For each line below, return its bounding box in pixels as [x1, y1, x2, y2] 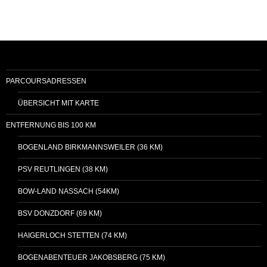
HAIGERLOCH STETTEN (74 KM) [18, 231, 127, 240]
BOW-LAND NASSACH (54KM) [18, 187, 119, 195]
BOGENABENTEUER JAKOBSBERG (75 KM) [18, 253, 165, 262]
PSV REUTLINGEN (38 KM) [18, 164, 108, 173]
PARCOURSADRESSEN [6, 76, 86, 85]
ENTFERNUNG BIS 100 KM [6, 120, 96, 129]
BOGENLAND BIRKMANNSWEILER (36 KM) [18, 142, 163, 151]
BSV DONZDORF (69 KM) [18, 209, 102, 218]
